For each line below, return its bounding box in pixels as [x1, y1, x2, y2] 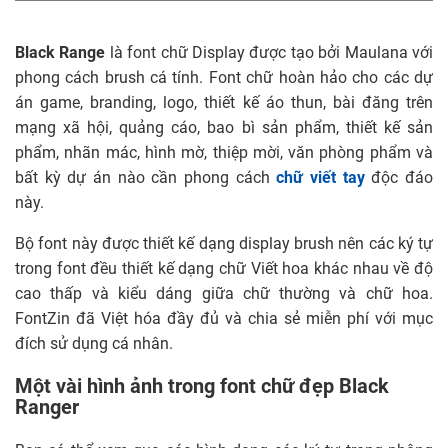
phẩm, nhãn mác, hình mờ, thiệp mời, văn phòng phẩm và [15, 145, 433, 162]
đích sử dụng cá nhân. [15, 336, 173, 353]
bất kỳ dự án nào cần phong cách [15, 170, 277, 187]
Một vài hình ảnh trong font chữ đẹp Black [15, 377, 389, 398]
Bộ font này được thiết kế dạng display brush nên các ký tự [15, 236, 433, 253]
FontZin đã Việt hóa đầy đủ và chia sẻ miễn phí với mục [15, 311, 433, 328]
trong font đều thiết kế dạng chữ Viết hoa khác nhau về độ [15, 261, 433, 278]
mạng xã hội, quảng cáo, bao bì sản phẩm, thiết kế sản [15, 120, 433, 137]
